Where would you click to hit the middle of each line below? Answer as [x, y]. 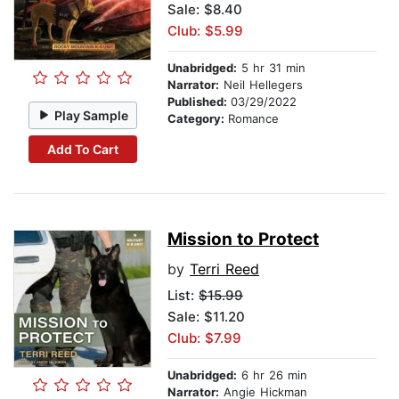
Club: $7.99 [204, 338]
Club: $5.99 [205, 31]
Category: [198, 119]
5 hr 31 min [271, 68]
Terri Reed [224, 269]
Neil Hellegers [261, 85]
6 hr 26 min [272, 375]
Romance [253, 119]
